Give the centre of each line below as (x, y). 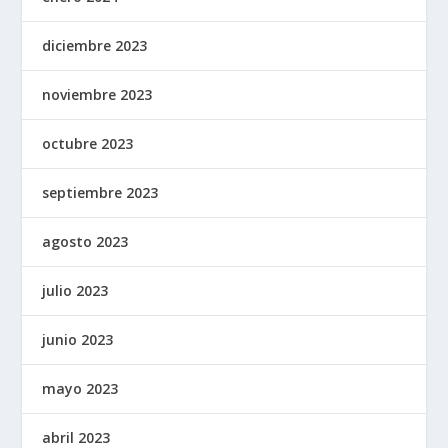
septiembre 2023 (100, 192)
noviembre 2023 (97, 94)
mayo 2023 (80, 388)
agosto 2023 (85, 241)
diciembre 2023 (95, 45)
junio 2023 (78, 339)
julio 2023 (75, 290)
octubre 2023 (88, 143)
